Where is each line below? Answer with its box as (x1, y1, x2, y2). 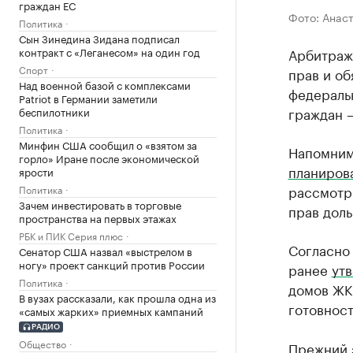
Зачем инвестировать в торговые (19, 196, 181, 212)
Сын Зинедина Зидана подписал (19, 30, 180, 46)
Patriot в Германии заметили (19, 90, 158, 106)
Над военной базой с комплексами (19, 76, 191, 92)
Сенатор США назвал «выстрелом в (19, 243, 192, 258)
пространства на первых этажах (19, 210, 176, 225)
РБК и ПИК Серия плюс (19, 228, 123, 243)
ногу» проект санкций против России (19, 256, 205, 272)
